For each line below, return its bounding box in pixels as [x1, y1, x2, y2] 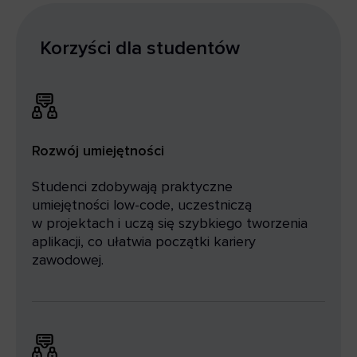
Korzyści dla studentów [40, 37, 240, 61]
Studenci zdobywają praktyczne [32, 178, 233, 196]
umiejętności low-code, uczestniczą [32, 196, 252, 214]
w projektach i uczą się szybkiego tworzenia [32, 214, 308, 233]
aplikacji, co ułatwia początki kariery [32, 233, 256, 251]
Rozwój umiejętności [32, 142, 164, 160]
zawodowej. [32, 251, 104, 269]
